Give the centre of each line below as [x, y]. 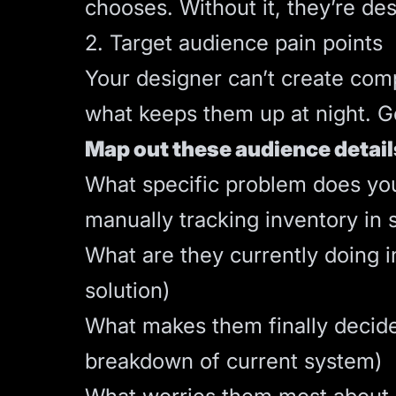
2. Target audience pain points [234, 43]
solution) [127, 290]
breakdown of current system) [233, 361]
